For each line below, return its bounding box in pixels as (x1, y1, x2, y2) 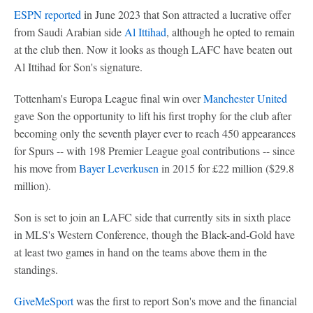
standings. (14, 262, 58, 277)
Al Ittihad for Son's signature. (14, 59, 143, 74)
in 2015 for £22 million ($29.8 (159, 161, 294, 175)
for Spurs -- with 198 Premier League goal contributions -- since (14, 143, 295, 158)
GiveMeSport (14, 293, 73, 308)
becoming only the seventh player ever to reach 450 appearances (14, 126, 296, 140)
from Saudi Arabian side (14, 24, 124, 39)
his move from (14, 161, 79, 175)
